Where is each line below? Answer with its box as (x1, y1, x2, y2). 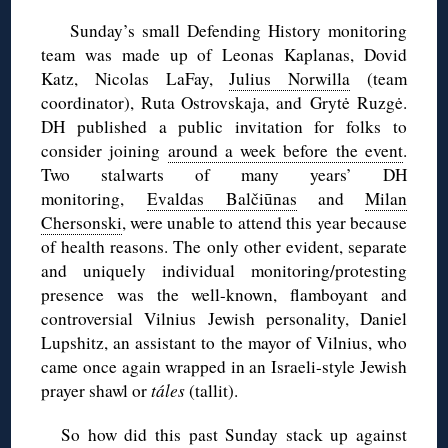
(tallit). (185, 378, 239, 402)
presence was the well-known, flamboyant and (41, 282, 407, 306)
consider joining (41, 138, 168, 162)
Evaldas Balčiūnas (147, 186, 297, 210)
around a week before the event (167, 138, 403, 162)
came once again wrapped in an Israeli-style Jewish (41, 354, 407, 378)
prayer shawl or (41, 378, 152, 402)
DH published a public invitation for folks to (41, 114, 407, 138)
